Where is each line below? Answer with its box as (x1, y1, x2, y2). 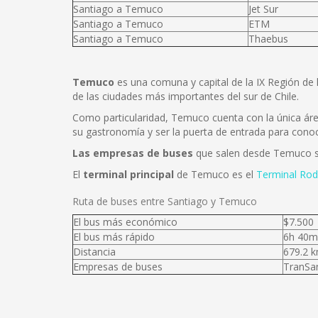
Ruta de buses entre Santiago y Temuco (72, 194, 257, 208)
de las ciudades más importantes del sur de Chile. (72, 89, 299, 103)
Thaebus (248, 32, 288, 45)
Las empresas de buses (72, 146, 193, 160)
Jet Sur (248, 2, 278, 16)
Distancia (73, 245, 116, 258)
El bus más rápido (73, 230, 155, 243)
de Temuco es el (174, 168, 256, 181)
